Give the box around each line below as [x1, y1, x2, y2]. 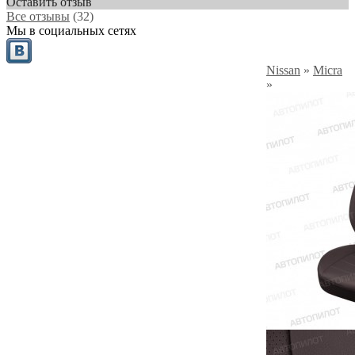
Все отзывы [6, 10, 70, 23]
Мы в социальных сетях [6, 24, 136, 37]
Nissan [266, 63, 300, 77]
